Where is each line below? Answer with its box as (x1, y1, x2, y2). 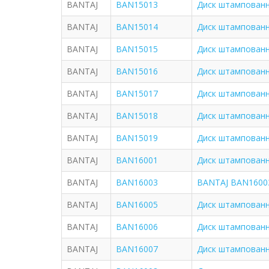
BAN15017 (116, 88, 158, 99)
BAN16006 (116, 221, 158, 232)
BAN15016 (116, 65, 158, 77)
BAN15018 (116, 110, 158, 121)
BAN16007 (116, 243, 158, 255)
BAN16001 (116, 154, 158, 166)
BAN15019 (116, 132, 158, 144)
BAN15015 (116, 43, 158, 55)
